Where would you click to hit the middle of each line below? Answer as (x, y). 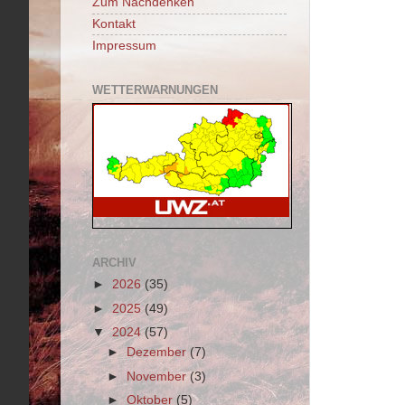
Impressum (124, 45)
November (159, 376)
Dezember (159, 353)
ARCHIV (114, 262)
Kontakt (114, 24)
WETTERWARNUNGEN (155, 90)
